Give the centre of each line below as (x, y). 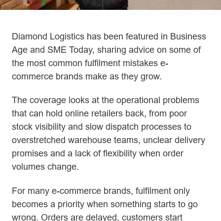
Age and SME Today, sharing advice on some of (106, 49)
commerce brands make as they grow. (87, 76)
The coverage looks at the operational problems (106, 100)
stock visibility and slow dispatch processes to (102, 127)
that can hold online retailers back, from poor (99, 113)
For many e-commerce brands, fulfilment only (101, 190)
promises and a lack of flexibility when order (98, 153)
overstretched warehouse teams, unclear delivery (109, 140)
